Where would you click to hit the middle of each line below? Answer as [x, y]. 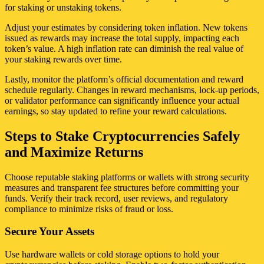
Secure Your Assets [49, 232]
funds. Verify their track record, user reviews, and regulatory [116, 198]
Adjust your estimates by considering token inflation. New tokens [126, 27]
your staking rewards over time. [63, 59]
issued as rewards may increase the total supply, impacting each [122, 38]
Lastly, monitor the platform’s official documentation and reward [124, 79]
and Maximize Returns [74, 152]
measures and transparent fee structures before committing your [122, 187]
